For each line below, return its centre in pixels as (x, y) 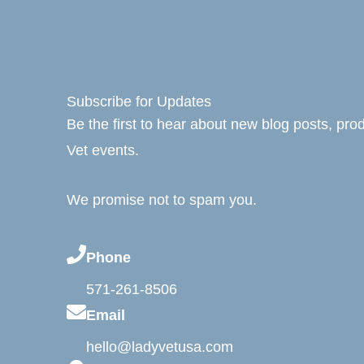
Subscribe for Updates (139, 102)
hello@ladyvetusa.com (160, 347)
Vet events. (103, 151)
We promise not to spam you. (162, 200)
